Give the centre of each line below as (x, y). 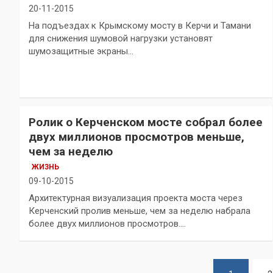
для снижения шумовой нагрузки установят (121, 39)
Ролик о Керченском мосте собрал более (146, 122)
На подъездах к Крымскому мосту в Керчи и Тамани (140, 26)
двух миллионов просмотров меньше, (136, 137)
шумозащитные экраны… (81, 51)
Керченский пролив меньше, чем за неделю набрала (140, 211)
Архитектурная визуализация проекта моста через (136, 198)
